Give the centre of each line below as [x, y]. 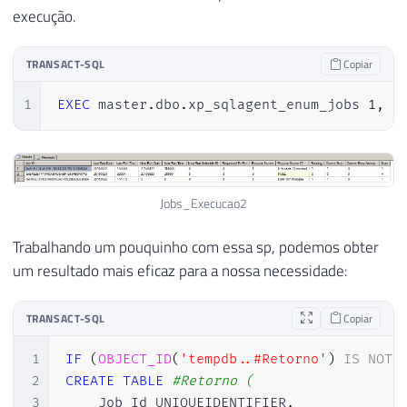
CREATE [89, 382]
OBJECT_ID [134, 360]
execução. [45, 16]
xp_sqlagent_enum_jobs [278, 105]
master [118, 105]
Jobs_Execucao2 [203, 203]
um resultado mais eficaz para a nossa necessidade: [180, 270]
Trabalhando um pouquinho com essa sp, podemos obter [196, 247]
